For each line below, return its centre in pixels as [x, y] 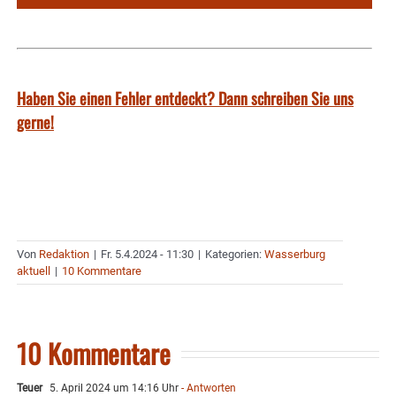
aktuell [34, 271]
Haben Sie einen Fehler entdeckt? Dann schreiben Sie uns [185, 99]
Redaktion [64, 255]
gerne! [35, 122]
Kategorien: [235, 255]
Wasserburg [295, 255]
